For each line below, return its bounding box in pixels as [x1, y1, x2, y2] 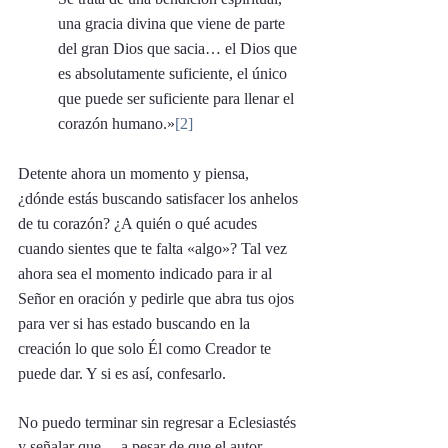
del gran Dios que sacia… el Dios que [58, 39, 301, 57]
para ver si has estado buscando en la [18, 314, 254, 332]
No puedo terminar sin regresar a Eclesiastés [18, 413, 300, 431]
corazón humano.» [58, 114, 175, 132]
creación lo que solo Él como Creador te [18, 339, 275, 357]
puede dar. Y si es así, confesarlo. [18, 364, 230, 382]
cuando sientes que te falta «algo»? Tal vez [18, 239, 291, 257]
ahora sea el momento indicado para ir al [18, 264, 276, 282]
